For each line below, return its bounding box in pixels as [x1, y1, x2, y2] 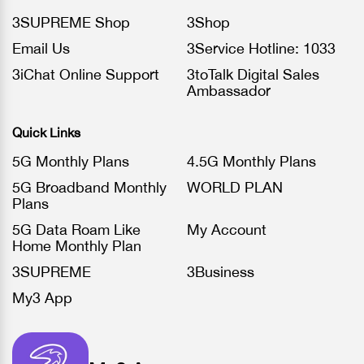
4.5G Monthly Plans [187, 153, 316, 170]
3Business [187, 263, 254, 280]
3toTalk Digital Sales [187, 66, 319, 83]
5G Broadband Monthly [12, 179, 167, 196]
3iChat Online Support [12, 66, 159, 83]
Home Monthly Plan [12, 237, 141, 254]
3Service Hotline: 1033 [187, 40, 336, 57]
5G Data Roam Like [12, 221, 141, 238]
